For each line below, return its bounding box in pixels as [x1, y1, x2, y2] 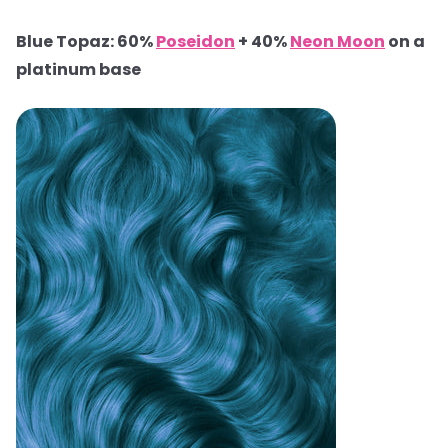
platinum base [16, 58, 141, 81]
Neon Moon [290, 30, 385, 53]
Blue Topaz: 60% [16, 30, 156, 53]
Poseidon [156, 30, 235, 53]
